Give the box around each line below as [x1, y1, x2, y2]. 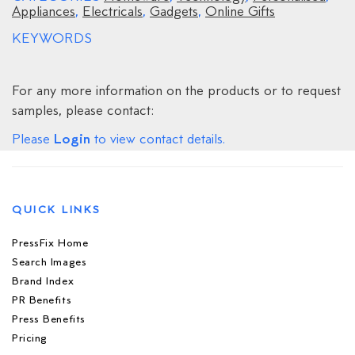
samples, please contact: [12, 102, 155, 120]
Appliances [12, 3, 75, 21]
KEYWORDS [12, 30, 92, 48]
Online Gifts [205, 3, 275, 21]
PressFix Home [12, 236, 89, 250]
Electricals [82, 3, 143, 21]
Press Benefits [12, 312, 86, 326]
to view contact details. [90, 131, 225, 149]
